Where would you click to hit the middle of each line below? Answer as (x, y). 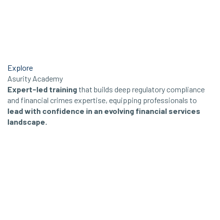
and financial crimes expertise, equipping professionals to (102, 100)
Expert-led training (42, 89)
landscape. (27, 122)
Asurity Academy (35, 79)
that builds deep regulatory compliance (141, 89)
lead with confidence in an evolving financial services (104, 111)
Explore (20, 68)
